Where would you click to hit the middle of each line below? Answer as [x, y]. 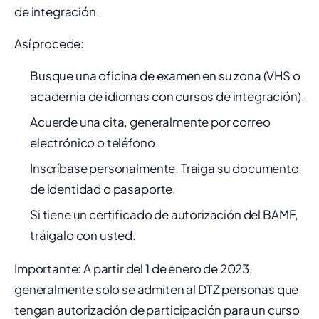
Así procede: [49, 43]
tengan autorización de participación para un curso [157, 310]
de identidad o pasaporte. [103, 189]
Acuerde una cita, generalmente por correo [150, 122]
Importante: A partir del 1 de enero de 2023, [134, 268]
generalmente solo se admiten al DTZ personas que [157, 289]
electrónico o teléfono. [94, 142]
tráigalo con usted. [83, 235]
